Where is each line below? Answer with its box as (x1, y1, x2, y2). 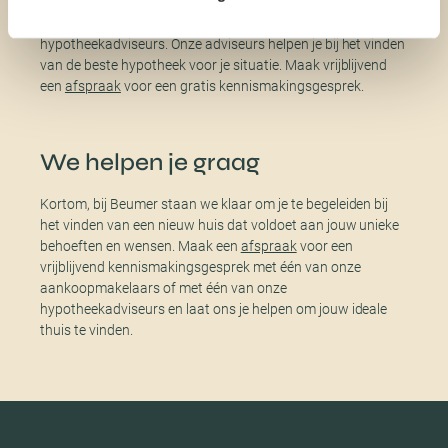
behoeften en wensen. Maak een (40, 237, 241, 254)
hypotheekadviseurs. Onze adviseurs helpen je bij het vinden (40, 35, 406, 52)
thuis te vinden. (40, 321, 133, 338)
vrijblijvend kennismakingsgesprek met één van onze (40, 258, 361, 275)
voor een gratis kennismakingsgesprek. (120, 77, 364, 94)
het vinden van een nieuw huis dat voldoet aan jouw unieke (40, 216, 400, 233)
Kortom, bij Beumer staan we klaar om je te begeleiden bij (40, 195, 389, 212)
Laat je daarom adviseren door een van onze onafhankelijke (40, 14, 405, 31)
